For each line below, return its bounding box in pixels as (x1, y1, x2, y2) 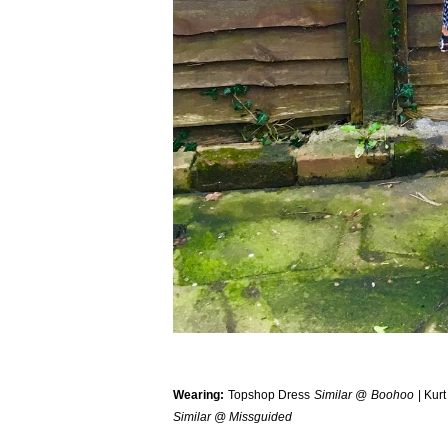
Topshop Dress (227, 388, 314, 403)
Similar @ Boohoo (313, 388, 414, 403)
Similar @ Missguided (173, 410, 292, 425)
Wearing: (173, 388, 228, 403)
